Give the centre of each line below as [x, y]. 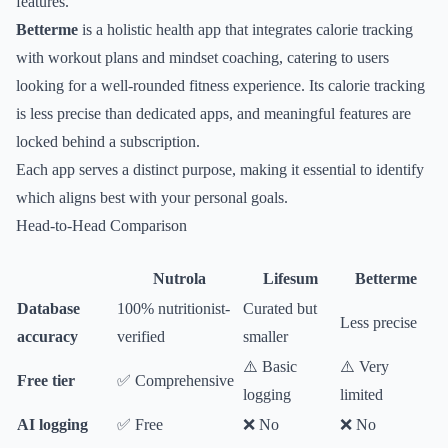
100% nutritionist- [173, 308]
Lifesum [290, 278]
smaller [265, 336]
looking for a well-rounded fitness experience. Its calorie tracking [220, 85]
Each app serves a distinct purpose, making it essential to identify [220, 169]
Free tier [46, 380]
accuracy [47, 336]
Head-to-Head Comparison [101, 225]
